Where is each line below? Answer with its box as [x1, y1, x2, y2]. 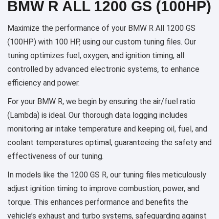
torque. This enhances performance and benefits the [7, 197, 188, 207]
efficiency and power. [7, 78, 80, 88]
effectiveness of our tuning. [7, 151, 104, 161]
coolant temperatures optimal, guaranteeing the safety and [7, 137, 212, 147]
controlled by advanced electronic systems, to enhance [7, 64, 199, 74]
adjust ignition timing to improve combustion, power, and [7, 183, 199, 193]
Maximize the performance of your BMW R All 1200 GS [7, 23, 196, 33]
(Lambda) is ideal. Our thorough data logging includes [7, 110, 188, 120]
